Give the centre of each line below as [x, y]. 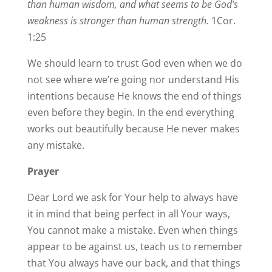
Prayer [43, 172]
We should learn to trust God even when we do [134, 63]
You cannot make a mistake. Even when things [132, 230]
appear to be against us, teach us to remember [135, 247]
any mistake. [56, 145]
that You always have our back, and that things [134, 263]
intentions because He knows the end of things [134, 96]
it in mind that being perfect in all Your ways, [128, 214]
